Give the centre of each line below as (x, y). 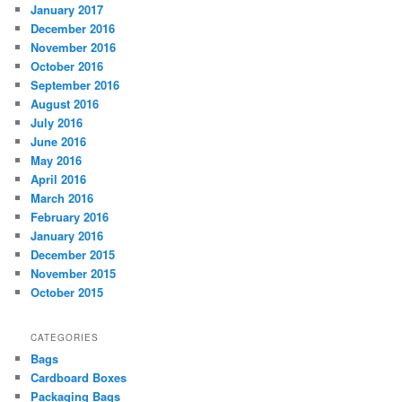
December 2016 (73, 29)
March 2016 (62, 198)
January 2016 (67, 236)
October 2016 (67, 66)
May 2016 (57, 161)
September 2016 (75, 85)
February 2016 (70, 217)
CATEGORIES (65, 337)
